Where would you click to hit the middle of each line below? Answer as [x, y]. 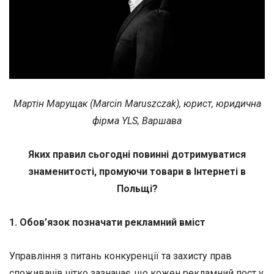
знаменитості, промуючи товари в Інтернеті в [137, 172]
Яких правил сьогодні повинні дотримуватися [137, 155]
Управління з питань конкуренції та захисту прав [120, 256]
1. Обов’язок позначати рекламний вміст [107, 223]
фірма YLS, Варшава [137, 120]
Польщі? [137, 189]
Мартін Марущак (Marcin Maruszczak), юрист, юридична [137, 103]
